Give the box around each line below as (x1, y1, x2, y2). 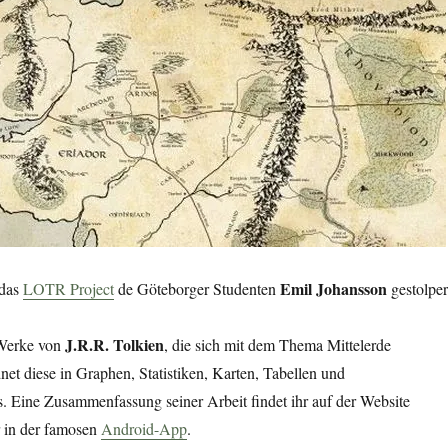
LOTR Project (22, 278, 114, 300)
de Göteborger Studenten (113, 278, 280, 300)
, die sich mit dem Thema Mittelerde (163, 334, 391, 356)
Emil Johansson (279, 277, 387, 301)
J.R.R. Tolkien (64, 333, 164, 357)
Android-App (100, 418, 187, 440)
